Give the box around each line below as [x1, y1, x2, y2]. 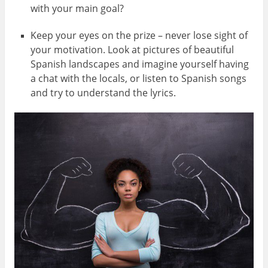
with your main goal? [31, 1, 124, 15]
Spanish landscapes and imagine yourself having [31, 57, 249, 71]
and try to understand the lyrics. [31, 86, 176, 100]
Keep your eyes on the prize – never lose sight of [31, 29, 248, 42]
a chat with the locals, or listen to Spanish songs [31, 72, 247, 86]
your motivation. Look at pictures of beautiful [31, 43, 234, 57]
